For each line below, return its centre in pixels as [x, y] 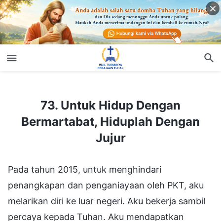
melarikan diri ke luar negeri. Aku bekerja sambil [107, 201]
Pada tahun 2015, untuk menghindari [85, 169]
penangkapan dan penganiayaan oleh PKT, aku [106, 185]
